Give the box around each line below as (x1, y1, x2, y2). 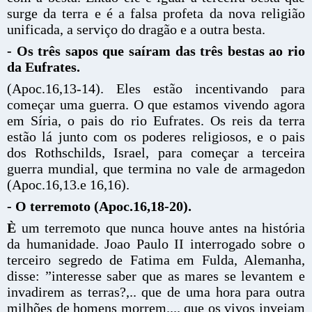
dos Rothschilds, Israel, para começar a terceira (7, 145, 305, 160)
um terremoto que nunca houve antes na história (21, 220, 305, 235)
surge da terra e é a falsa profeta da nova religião (7, 6, 305, 21)
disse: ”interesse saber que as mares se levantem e (7, 268, 305, 283)
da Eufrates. (7, 59, 80, 75)
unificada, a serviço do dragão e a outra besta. (7, 22, 265, 37)
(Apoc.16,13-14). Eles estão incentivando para (7, 81, 305, 96)
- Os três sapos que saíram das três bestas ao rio (7, 43, 305, 58)
